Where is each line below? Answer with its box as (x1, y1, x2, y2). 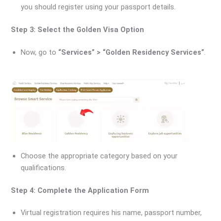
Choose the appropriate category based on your (21, 151, 178, 160)
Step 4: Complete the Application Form (11, 185, 149, 195)
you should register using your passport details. (21, 2, 176, 12)
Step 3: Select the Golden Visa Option (11, 25, 145, 35)
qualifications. (21, 163, 67, 172)
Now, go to (21, 47, 59, 57)
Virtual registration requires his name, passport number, (21, 208, 202, 218)
